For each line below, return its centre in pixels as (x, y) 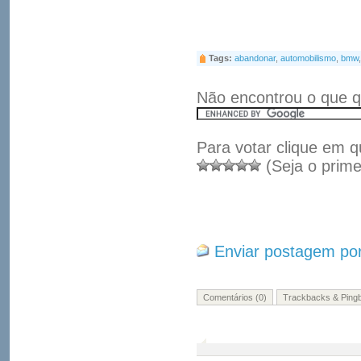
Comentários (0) (235, 297)
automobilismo (308, 58)
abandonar (255, 58)
